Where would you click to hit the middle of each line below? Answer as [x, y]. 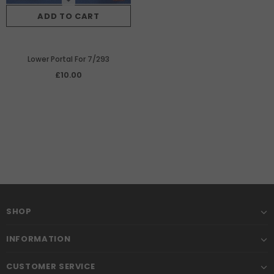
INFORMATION [39, 239]
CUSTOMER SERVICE [51, 266]
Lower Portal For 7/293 [68, 59]
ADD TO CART [68, 16]
